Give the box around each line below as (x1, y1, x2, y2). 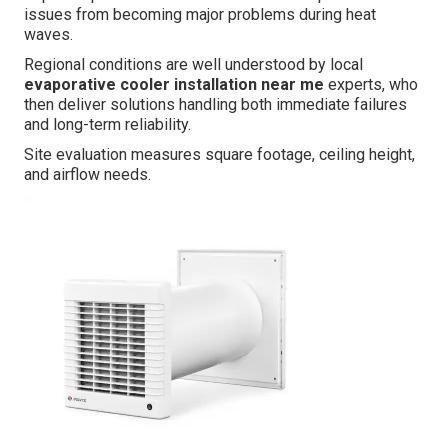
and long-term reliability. (24, 115, 191, 135)
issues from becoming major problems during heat (24, 5, 376, 25)
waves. (24, 25, 73, 45)
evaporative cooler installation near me (24, 75, 324, 95)
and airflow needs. (24, 165, 151, 185)
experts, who (324, 75, 418, 95)
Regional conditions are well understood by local (24, 55, 363, 75)
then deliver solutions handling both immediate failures (24, 95, 407, 115)
